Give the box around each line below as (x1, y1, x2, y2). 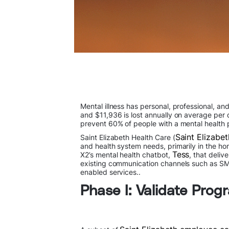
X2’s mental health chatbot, (80, 150, 172, 159)
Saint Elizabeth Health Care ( (80, 133, 175, 142)
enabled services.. (80, 168, 141, 176)
